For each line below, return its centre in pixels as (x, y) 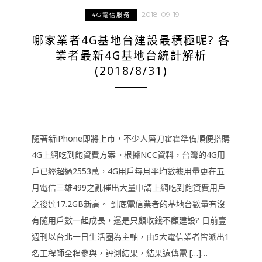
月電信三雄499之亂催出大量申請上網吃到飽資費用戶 (129, 187)
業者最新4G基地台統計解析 (131, 56)
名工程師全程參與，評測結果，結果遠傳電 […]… (120, 253)
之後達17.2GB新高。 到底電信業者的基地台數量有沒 (128, 204)
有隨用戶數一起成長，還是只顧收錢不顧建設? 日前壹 (129, 220)
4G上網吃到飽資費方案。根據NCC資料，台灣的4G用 (128, 155)
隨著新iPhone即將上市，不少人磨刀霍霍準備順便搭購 (131, 138)
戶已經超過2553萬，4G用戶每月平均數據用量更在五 (128, 171)
